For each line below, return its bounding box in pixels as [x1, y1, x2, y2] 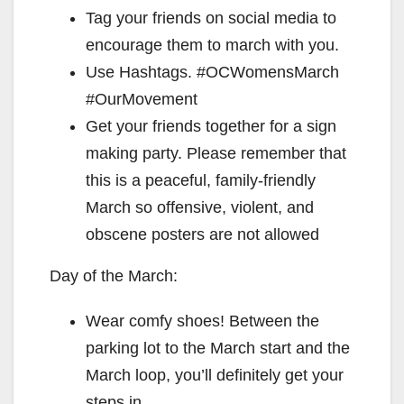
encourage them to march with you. [86, 35, 339, 54]
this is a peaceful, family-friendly [86, 170, 316, 189]
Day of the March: [50, 266, 178, 285]
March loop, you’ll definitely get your [86, 365, 344, 384]
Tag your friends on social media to [86, 8, 336, 27]
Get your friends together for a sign [86, 116, 336, 135]
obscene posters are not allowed [86, 225, 319, 243]
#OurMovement [86, 89, 197, 108]
